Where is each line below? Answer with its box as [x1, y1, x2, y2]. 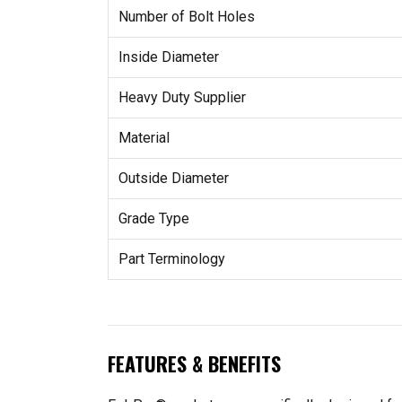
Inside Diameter [118, 48, 219, 66]
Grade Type [118, 209, 189, 227]
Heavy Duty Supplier [118, 88, 246, 106]
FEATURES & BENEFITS [108, 349, 281, 378]
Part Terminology [118, 249, 225, 267]
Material [118, 128, 170, 146]
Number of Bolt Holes [118, 7, 255, 25]
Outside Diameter [118, 169, 229, 187]
